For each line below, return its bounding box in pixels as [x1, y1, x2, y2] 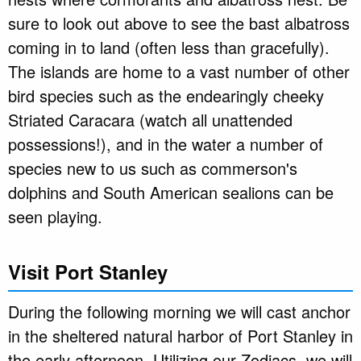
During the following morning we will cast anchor [8, 300, 351, 324]
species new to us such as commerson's [8, 156, 297, 180]
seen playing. [8, 205, 102, 229]
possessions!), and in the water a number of [8, 132, 323, 156]
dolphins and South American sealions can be [8, 180, 334, 205]
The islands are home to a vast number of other [8, 60, 350, 84]
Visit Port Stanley [8, 258, 168, 286]
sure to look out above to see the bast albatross [8, 11, 350, 35]
